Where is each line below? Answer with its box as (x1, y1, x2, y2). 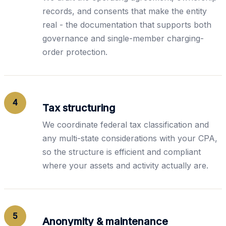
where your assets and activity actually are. (42, 160, 208, 171)
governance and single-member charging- (42, 33, 204, 43)
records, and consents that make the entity (42, 6, 207, 16)
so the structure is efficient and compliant (42, 146, 201, 157)
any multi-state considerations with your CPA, (42, 133, 217, 143)
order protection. (42, 46, 107, 57)
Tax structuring (42, 101, 115, 114)
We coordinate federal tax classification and (42, 119, 209, 130)
